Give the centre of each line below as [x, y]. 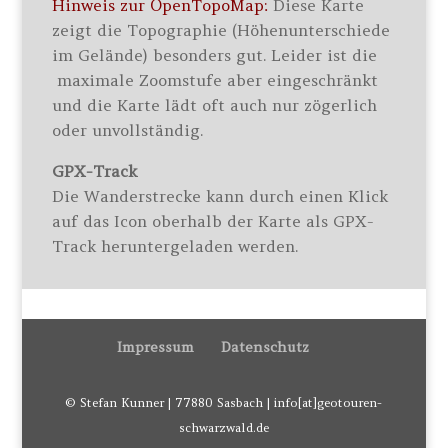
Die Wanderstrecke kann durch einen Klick [220, 196]
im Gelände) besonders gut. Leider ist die [215, 55]
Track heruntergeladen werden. [175, 246]
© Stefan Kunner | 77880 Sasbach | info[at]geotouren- [224, 402]
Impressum [155, 347]
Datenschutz [264, 347]
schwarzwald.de [223, 427]
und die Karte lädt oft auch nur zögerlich [215, 105]
